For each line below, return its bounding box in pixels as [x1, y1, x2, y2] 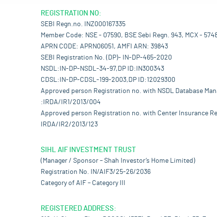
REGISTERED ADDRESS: [41, 205, 116, 212]
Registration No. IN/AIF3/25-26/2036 [41, 169, 151, 175]
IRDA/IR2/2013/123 [41, 121, 98, 128]
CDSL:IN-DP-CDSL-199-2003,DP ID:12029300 [41, 77, 175, 83]
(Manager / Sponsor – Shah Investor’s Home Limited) [41, 157, 195, 164]
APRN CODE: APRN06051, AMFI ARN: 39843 [41, 43, 168, 50]
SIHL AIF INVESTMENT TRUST [41, 146, 136, 154]
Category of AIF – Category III [41, 180, 125, 186]
